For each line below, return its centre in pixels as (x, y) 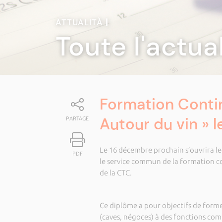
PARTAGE (78, 118)
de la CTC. (115, 173)
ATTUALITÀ (81, 22)
